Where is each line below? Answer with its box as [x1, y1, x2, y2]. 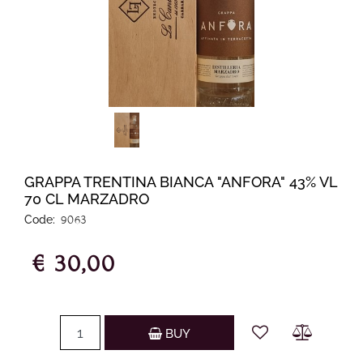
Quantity [188, 315, 233, 329]
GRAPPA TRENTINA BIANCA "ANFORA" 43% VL [24, 173, 337, 190]
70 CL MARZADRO [24, 190, 149, 207]
